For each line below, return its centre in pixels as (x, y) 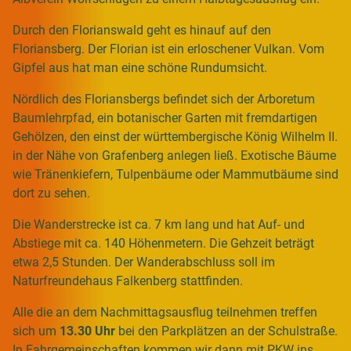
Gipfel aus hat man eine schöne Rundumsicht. (140, 67)
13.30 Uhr (87, 331)
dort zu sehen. (51, 193)
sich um (36, 331)
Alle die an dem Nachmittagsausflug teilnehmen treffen (165, 312)
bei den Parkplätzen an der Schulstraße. (226, 331)
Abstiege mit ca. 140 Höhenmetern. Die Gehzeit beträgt (163, 243)
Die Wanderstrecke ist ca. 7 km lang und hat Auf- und (159, 224)
